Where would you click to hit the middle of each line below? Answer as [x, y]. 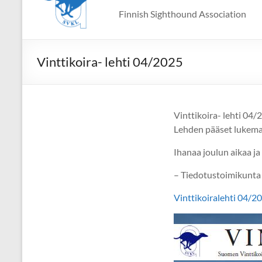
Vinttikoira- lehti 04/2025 [110, 62]
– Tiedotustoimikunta [217, 175]
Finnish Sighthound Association [182, 14]
